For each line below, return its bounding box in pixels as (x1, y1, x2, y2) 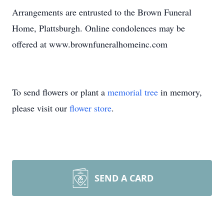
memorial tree (107, 86, 158, 98)
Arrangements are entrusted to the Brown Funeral (12, 6, 191, 18)
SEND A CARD (94, 172, 153, 184)
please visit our (12, 102, 69, 114)
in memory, (158, 86, 202, 98)
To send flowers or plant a (12, 86, 107, 98)
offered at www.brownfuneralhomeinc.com (12, 38, 167, 50)
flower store (69, 102, 111, 114)
